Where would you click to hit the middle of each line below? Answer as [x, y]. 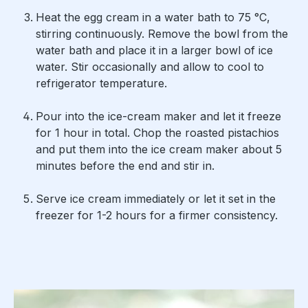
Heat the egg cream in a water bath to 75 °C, [153, 18]
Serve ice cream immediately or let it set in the [156, 199]
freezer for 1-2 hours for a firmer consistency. [157, 216]
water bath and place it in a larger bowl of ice [154, 51]
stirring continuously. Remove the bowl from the [162, 34]
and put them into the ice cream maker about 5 [159, 150]
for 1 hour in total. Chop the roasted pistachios [157, 133]
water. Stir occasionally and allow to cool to [150, 67]
